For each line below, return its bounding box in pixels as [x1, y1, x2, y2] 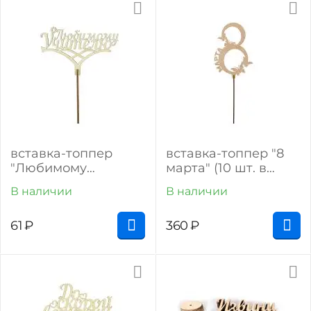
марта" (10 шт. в [166, 160, 267, 176]
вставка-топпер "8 [166, 146, 284, 161]
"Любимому [10, 160, 87, 176]
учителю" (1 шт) [10, 175, 109, 190]
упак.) [166, 175, 203, 190]
